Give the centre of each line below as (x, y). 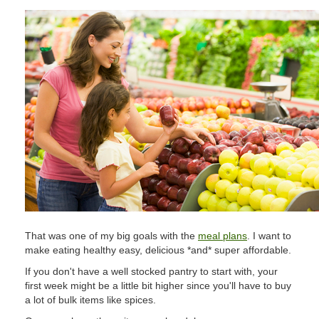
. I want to (269, 236)
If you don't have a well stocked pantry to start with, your (151, 271)
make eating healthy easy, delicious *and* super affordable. (158, 250)
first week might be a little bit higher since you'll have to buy (158, 286)
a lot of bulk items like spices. (90, 300)
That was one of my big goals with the (111, 236)
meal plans (223, 236)
